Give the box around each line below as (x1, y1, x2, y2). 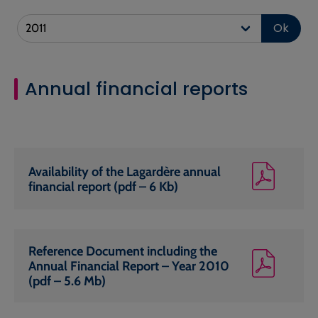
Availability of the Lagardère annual (28, 163, 221, 180)
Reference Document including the (28, 243, 217, 260)
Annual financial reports (25, 76, 248, 102)
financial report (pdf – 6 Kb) (28, 177, 178, 194)
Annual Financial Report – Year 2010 (28, 258, 229, 275)
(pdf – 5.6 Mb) (28, 273, 106, 290)
